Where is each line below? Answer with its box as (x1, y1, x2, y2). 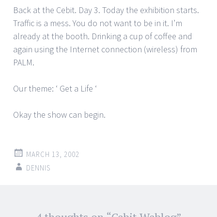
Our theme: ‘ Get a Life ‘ (13, 83, 97, 94)
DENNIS (26, 163, 51, 173)
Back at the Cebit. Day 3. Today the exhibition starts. (13, 4, 199, 16)
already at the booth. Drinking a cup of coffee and (13, 31, 192, 42)
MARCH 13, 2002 (26, 150, 79, 159)
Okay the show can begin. (13, 109, 106, 121)
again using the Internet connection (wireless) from (13, 44, 197, 55)
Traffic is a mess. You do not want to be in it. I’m (13, 17, 182, 29)
